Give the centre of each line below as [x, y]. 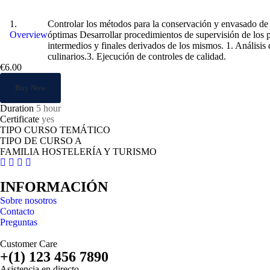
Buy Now [30, 88]
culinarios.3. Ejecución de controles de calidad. [137, 56]
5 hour [49, 108]
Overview [29, 35]
